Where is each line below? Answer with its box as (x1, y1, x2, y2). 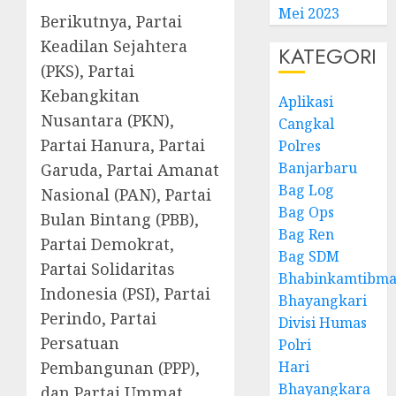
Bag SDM (278, 247, 340, 266)
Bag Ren (278, 225, 335, 244)
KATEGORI (278, 41, 377, 72)
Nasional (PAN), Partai (41, 184, 211, 205)
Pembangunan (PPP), (41, 357, 200, 378)
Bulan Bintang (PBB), (41, 209, 199, 230)
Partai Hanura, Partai (41, 134, 205, 156)
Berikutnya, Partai (41, 11, 182, 32)
